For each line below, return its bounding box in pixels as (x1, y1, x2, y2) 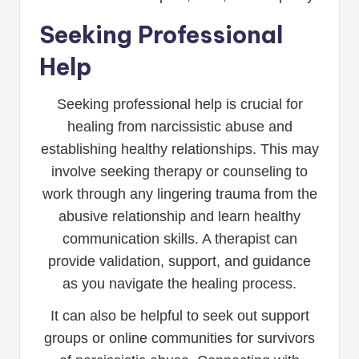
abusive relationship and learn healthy (58, 208, 301, 225)
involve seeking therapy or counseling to (51, 163, 308, 180)
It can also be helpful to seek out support (50, 308, 309, 325)
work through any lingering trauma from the (42, 186, 317, 203)
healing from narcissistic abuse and (67, 119, 292, 135)
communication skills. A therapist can (62, 231, 297, 248)
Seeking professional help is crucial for (56, 96, 303, 113)
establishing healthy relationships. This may (40, 141, 319, 158)
